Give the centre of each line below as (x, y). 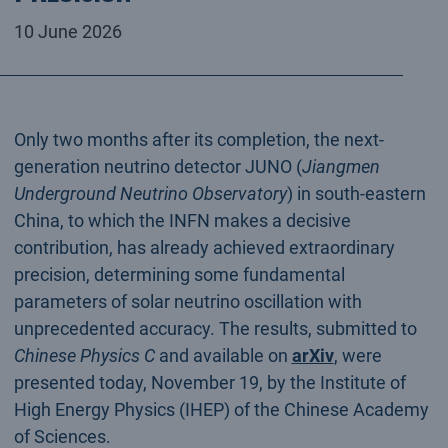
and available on (223, 355)
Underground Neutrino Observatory (150, 193)
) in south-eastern (356, 193)
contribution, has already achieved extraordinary (204, 247)
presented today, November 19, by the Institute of (209, 382)
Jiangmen (340, 166)
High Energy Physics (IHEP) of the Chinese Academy (221, 409)
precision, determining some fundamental (179, 274)
